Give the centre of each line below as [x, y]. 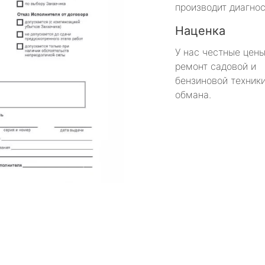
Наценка [200, 30]
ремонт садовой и [216, 66]
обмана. [193, 94]
